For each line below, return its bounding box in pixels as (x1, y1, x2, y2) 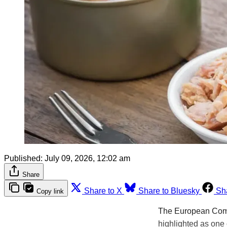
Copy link (36, 187, 64, 195)
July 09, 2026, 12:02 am (45, 154, 130, 163)
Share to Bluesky (138, 186, 200, 195)
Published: (4, 154, 43, 163)
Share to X (84, 186, 122, 195)
